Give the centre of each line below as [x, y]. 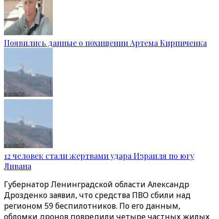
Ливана [18, 166]
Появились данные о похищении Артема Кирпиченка [105, 43]
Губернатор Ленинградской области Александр [97, 184]
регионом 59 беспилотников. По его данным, [92, 206]
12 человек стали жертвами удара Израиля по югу [99, 156]
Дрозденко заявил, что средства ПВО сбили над [97, 195]
